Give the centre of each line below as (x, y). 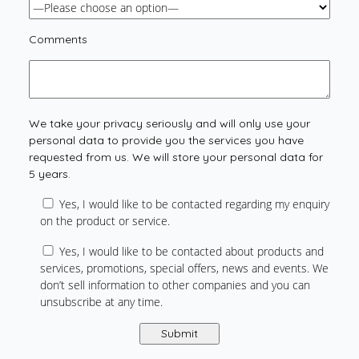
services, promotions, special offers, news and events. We (184, 268)
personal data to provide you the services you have (166, 141)
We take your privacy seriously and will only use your (169, 124)
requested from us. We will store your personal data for (175, 157)
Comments (58, 40)
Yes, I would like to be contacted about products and (191, 252)
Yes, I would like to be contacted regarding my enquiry (194, 204)
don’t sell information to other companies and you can (175, 285)
